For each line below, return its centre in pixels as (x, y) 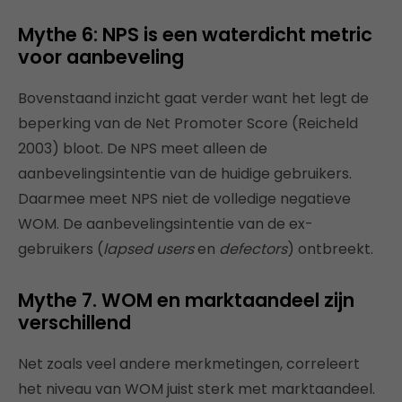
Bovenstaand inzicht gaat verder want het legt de (193, 98)
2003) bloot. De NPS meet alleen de (143, 149)
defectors (253, 249)
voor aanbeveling (101, 57)
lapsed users (150, 249)
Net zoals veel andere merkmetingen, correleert (189, 364)
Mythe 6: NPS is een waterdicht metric (195, 35)
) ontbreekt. (330, 249)
